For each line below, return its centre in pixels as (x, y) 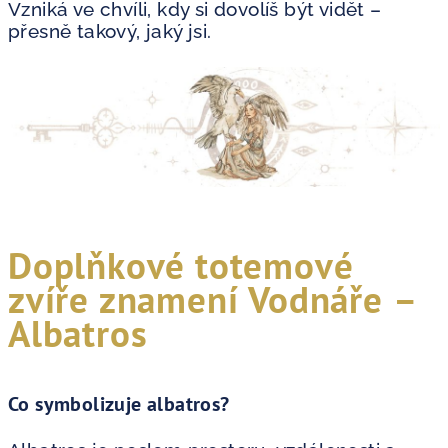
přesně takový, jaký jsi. (110, 30)
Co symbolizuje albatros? (119, 403)
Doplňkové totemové (181, 264)
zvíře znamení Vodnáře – (213, 298)
